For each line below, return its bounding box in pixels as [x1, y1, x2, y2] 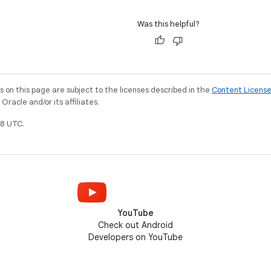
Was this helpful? [137, 19, 200, 30]
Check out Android [98, 220, 173, 231]
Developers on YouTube [88, 232, 183, 243]
